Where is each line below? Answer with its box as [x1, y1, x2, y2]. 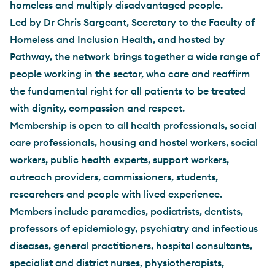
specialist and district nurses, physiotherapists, [10, 257, 224, 269]
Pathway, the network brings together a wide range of [10, 50, 260, 63]
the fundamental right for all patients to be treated [10, 85, 246, 97]
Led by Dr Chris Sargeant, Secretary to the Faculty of [10, 16, 255, 28]
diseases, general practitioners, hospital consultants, [10, 239, 252, 252]
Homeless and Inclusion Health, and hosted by [10, 33, 225, 45]
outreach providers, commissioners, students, [10, 171, 218, 183]
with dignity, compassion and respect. [10, 102, 187, 114]
